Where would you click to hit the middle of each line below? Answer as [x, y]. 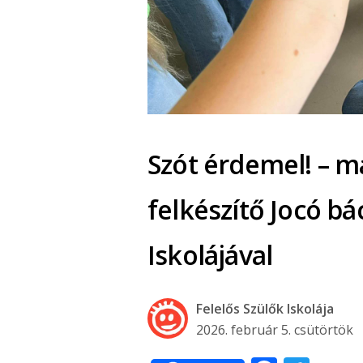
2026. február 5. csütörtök [275, 329]
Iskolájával [210, 254]
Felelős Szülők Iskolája [265, 308]
